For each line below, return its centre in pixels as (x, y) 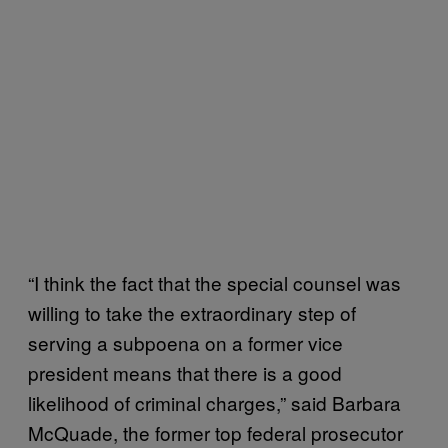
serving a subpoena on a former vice (185, 342)
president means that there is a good (185, 372)
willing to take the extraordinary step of (192, 312)
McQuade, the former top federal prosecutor (215, 432)
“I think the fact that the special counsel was (214, 282)
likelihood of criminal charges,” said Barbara (214, 402)
